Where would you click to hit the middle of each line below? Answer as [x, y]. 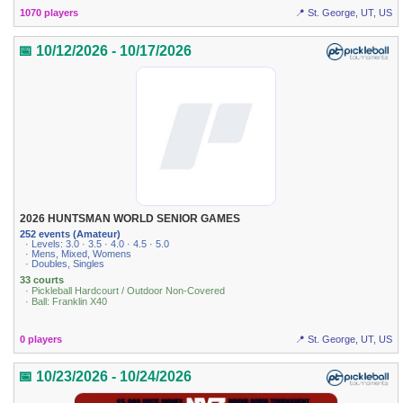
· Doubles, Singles [65, 264]
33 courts [42, 280]
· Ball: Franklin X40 [67, 302]
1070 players [49, 13]
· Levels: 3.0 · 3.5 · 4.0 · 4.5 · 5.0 [98, 244]
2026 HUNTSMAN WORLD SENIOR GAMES [130, 218]
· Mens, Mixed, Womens [79, 254]
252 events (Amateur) [71, 234]
